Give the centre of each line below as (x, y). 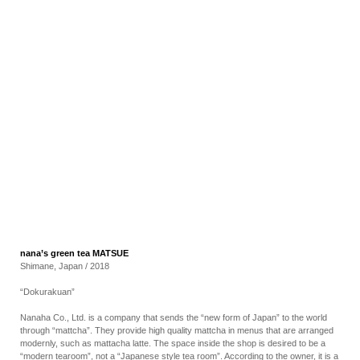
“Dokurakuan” (47, 292)
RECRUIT (180, 18)
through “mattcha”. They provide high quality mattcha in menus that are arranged (177, 330)
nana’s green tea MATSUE (74, 253)
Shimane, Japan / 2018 (65, 266)
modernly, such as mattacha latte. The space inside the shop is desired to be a (173, 343)
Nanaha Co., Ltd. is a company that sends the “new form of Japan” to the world (174, 317)
